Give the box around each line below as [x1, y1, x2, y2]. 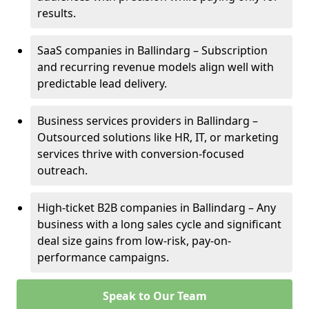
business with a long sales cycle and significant [37, 217, 281, 232]
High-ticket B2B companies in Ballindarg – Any [37, 200, 276, 215]
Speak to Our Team [102, 288, 207, 303]
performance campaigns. [37, 250, 169, 265]
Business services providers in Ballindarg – [37, 113, 258, 128]
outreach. [37, 163, 88, 178]
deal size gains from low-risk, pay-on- [37, 233, 231, 248]
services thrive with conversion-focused [37, 146, 244, 161]
